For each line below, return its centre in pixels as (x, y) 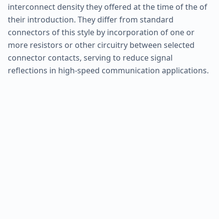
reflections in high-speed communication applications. (108, 70)
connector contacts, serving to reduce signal (90, 58)
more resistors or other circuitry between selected (101, 45)
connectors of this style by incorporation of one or (101, 32)
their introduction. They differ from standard (91, 20)
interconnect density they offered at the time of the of (108, 7)
